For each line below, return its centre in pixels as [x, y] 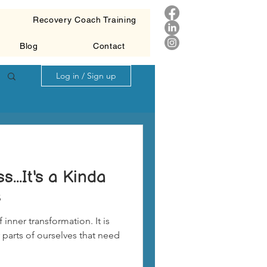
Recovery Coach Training [85, 20]
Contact [109, 46]
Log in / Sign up [86, 76]
